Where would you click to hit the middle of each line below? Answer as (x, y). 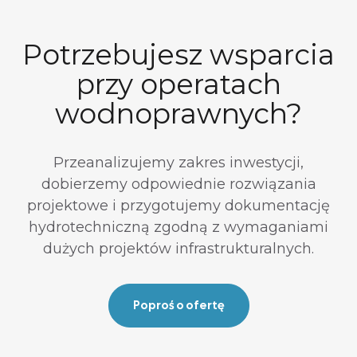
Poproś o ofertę (178, 306)
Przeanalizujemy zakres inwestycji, (178, 163)
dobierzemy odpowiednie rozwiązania (178, 184)
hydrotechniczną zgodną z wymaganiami (178, 228)
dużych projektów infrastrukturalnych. (178, 249)
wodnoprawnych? (178, 114)
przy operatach (178, 84)
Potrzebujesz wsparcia (178, 55)
